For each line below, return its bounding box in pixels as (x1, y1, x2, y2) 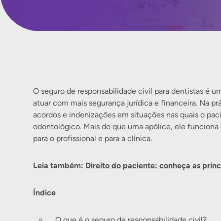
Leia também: (33, 160, 86, 170)
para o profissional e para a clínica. (33, 134, 152, 143)
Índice (33, 187, 56, 197)
